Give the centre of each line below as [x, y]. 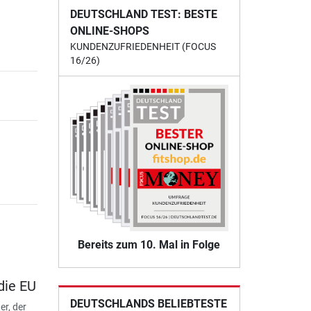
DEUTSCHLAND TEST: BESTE [143, 14]
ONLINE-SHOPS [109, 31]
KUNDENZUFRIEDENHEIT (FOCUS [143, 46]
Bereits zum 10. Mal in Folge [149, 245]
